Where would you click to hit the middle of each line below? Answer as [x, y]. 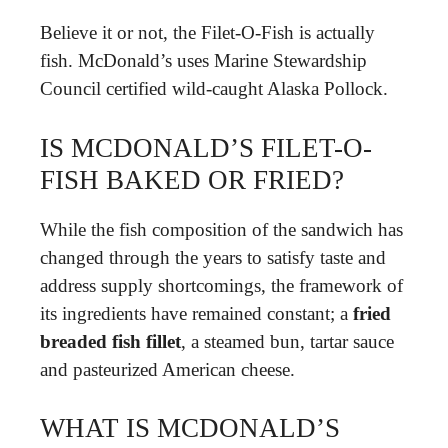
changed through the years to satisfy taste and [213, 257]
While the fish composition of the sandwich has [221, 229]
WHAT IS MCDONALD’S [190, 428]
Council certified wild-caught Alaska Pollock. [214, 88]
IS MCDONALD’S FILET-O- [206, 147]
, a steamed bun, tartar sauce [287, 341]
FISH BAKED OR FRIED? [192, 179]
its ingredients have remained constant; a [196, 313]
